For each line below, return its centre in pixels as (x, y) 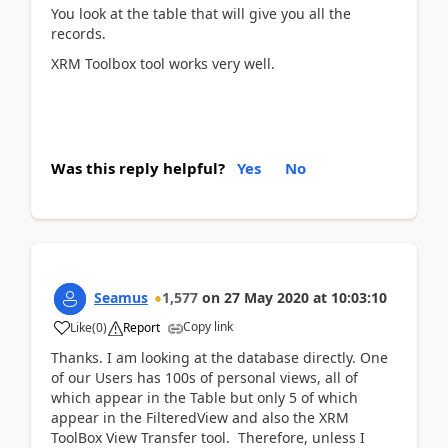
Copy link (208, 326)
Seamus (121, 297)
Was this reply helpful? (138, 167)
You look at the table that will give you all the (201, 13)
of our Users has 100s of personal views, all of (204, 377)
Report (141, 327)
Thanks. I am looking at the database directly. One (219, 357)
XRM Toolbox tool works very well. (163, 63)
